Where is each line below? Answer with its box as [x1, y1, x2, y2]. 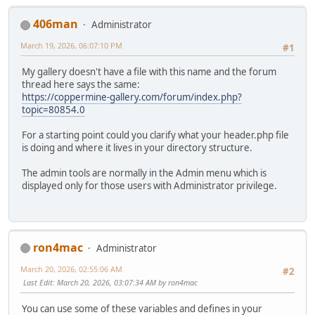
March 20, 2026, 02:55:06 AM [20, 263, 122, 274]
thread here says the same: [22, 78, 140, 91]
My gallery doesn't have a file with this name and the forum [22, 65, 276, 79]
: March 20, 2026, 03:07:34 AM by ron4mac [53, 276, 198, 288]
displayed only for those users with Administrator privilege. [22, 179, 277, 193]
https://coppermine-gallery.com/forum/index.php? [22, 91, 242, 104]
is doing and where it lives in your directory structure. [22, 141, 252, 155]
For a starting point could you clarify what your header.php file [22, 129, 289, 142]
